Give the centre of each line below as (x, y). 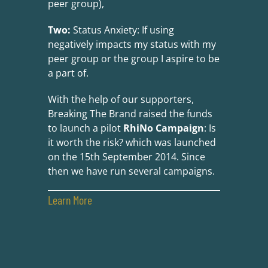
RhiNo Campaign (163, 128)
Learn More (70, 200)
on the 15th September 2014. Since (126, 157)
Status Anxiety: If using (122, 30)
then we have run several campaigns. (131, 171)
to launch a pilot (85, 128)
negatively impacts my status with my (132, 45)
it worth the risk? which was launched (132, 143)
